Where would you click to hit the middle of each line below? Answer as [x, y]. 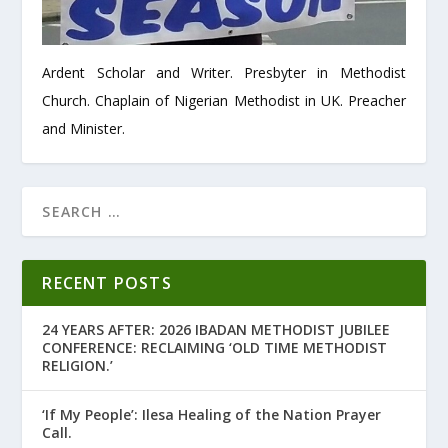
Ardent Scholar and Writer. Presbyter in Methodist [224, 72]
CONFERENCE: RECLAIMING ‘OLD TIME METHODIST [215, 347]
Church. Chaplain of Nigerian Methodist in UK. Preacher [224, 100]
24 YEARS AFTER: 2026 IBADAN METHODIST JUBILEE [216, 329]
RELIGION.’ [78, 365]
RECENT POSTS [107, 282]
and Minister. [84, 128]
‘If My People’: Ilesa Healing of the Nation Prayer [212, 414]
